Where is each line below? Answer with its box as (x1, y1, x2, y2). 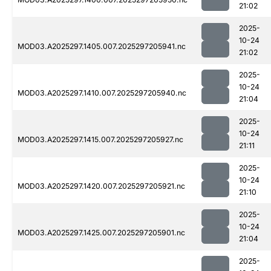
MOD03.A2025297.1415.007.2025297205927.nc (18, 135, 183, 145)
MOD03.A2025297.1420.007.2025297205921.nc (18, 181, 185, 191)
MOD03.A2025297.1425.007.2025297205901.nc (18, 228, 185, 238)
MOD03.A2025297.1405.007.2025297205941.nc (18, 42, 186, 51)
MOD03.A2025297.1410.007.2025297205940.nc (18, 88, 186, 98)
